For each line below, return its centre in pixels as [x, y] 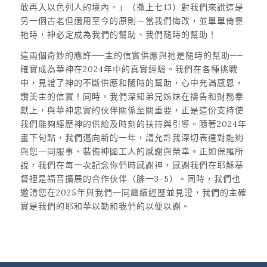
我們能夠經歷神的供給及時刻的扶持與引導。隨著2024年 [133, 124]
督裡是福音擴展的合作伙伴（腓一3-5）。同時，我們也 [130, 178]
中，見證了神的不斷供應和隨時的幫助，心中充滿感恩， [132, 83]
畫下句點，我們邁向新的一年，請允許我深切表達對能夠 [132, 137]
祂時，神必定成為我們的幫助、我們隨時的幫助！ [118, 34]
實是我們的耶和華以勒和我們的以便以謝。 [105, 206]
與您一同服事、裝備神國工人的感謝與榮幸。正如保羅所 [132, 151]
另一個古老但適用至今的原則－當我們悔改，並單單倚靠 [132, 21]
